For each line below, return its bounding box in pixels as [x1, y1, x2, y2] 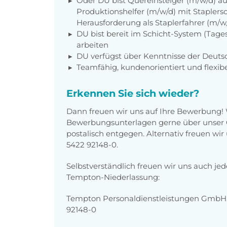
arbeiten [77, 40, 108, 50]
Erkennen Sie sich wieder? [66, 87, 199, 99]
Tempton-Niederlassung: [66, 172, 160, 182]
